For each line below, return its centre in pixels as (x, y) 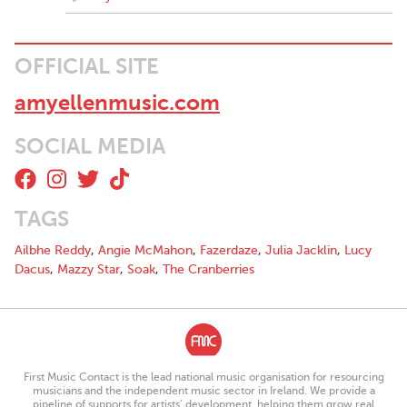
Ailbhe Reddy (53, 250)
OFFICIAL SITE (87, 66)
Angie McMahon (145, 250)
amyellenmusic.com (117, 103)
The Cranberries (208, 269)
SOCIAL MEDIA (90, 146)
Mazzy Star (89, 269)
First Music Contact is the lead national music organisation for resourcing (203, 377)
